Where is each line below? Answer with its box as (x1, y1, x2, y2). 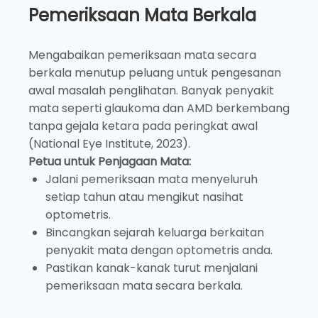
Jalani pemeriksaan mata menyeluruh (45, 171, 258, 188)
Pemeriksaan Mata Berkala (28, 4, 256, 28)
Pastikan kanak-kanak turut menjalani (45, 260, 258, 277)
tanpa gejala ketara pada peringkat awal (28, 118, 258, 135)
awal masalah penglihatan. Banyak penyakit (28, 82, 274, 99)
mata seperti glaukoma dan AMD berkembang (28, 100, 290, 117)
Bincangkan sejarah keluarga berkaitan (45, 224, 264, 241)
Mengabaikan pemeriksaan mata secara (28, 47, 256, 64)
